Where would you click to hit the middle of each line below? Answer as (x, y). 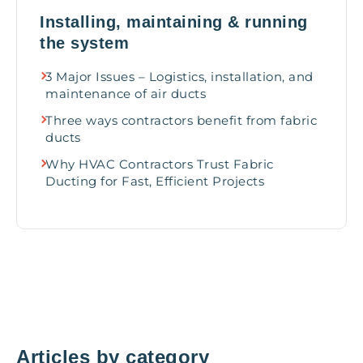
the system (84, 43)
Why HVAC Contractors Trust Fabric (160, 164)
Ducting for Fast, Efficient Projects (155, 181)
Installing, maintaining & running (174, 22)
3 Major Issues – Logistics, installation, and (179, 77)
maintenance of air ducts (126, 94)
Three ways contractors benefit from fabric (181, 120)
